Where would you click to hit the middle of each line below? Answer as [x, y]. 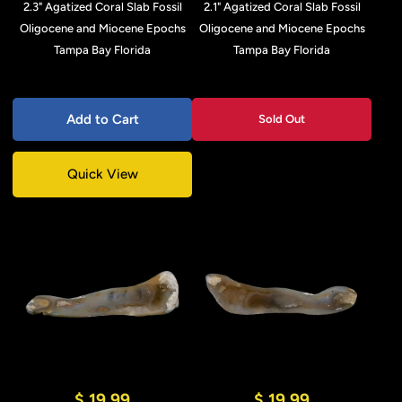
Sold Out [282, 119]
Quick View [102, 174]
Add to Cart [102, 119]
